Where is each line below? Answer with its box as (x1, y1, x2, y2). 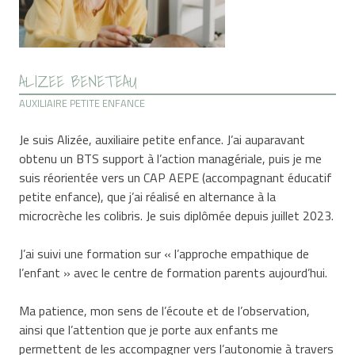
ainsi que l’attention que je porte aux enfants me (19, 319, 279, 339)
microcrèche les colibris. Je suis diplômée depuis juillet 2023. (19, 205, 334, 225)
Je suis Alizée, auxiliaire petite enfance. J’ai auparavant (19, 129, 306, 149)
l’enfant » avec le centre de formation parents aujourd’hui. (19, 262, 328, 282)
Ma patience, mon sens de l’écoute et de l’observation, (19, 300, 311, 320)
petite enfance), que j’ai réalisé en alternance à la (19, 186, 277, 206)
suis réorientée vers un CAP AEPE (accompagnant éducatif (19, 167, 333, 187)
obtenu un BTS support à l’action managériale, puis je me (19, 148, 323, 168)
